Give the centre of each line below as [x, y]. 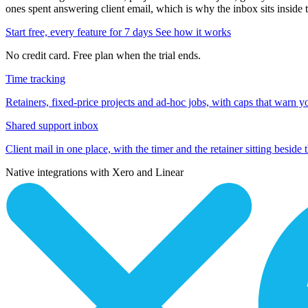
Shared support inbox [52, 125]
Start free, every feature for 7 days [80, 32]
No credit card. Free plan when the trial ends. [103, 55]
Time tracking [35, 78]
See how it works [193, 32]
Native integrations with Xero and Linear [95, 172]
